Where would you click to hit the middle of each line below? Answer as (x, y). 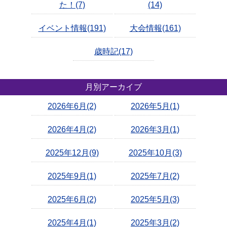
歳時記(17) (113, 52)
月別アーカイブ (113, 87)
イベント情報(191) (72, 28)
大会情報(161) (155, 28)
